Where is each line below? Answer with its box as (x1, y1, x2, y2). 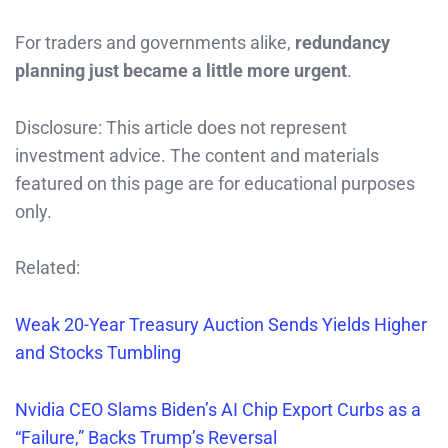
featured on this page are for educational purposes (15, 172, 415, 194)
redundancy (295, 31, 390, 53)
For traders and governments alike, (15, 31, 295, 53)
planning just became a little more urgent (15, 59, 347, 81)
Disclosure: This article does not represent (15, 116, 347, 138)
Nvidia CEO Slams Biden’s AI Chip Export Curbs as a (15, 399, 421, 421)
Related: (15, 257, 84, 279)
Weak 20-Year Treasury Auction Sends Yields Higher (15, 314, 427, 336)
